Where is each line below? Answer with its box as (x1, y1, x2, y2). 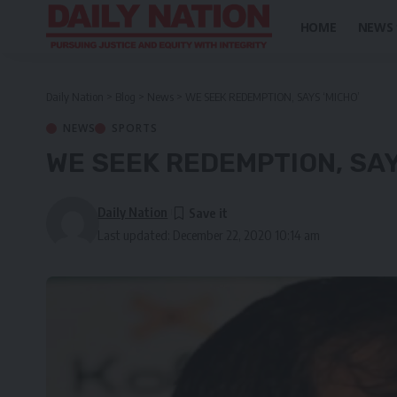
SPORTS (112, 121, 158, 136)
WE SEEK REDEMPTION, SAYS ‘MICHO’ (185, 90, 360, 104)
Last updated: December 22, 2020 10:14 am (97, 227, 321, 243)
